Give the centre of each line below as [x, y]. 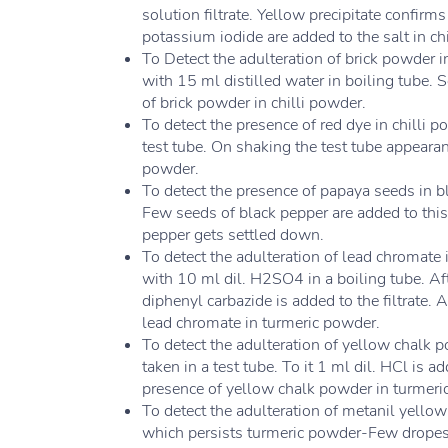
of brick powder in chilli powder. [256, 103]
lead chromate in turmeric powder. [261, 323]
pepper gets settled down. [233, 235]
